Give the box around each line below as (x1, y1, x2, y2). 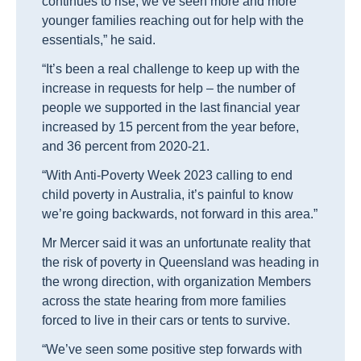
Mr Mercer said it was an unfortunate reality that (42, 236, 310, 250)
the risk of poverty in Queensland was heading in (42, 255, 319, 269)
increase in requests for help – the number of (42, 81, 295, 95)
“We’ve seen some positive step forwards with (42, 342, 302, 356)
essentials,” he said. (42, 33, 156, 47)
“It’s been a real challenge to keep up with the (42, 62, 300, 76)
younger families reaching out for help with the (42, 14, 304, 27)
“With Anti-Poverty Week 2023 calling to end (42, 168, 293, 182)
